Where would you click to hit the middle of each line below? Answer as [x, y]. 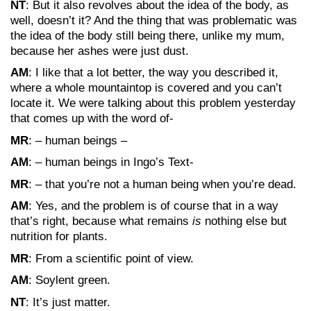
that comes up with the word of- [92, 118]
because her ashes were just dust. [100, 51]
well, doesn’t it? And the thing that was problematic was [154, 20]
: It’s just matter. [68, 302]
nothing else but [244, 221]
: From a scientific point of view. [111, 258]
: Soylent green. [69, 280]
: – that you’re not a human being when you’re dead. [162, 184]
